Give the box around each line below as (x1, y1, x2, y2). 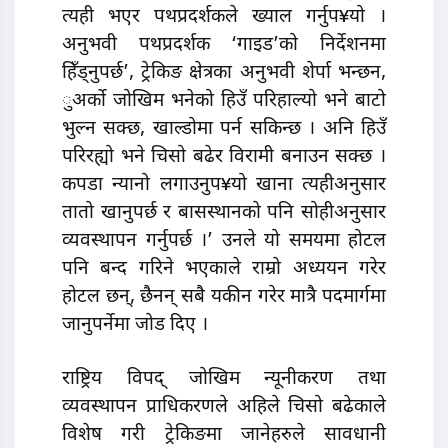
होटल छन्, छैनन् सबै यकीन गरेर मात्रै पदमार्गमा (62, 285, 386, 311)
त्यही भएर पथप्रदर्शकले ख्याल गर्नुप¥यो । (62, 5, 386, 31)
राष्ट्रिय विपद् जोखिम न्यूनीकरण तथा (62, 366, 386, 392)
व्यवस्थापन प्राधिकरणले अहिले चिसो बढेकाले (62, 394, 386, 420)
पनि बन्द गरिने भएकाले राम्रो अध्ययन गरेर (62, 257, 386, 283)
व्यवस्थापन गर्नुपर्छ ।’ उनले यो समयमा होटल (62, 229, 386, 255)
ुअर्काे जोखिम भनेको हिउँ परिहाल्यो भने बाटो (62, 89, 386, 115)
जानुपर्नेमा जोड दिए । (62, 313, 208, 339)
